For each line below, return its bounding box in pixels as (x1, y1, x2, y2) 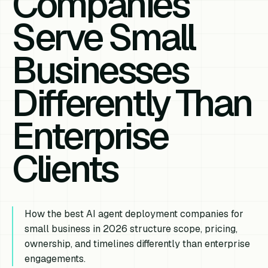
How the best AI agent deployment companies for (25, 208, 244, 221)
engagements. (25, 252, 86, 266)
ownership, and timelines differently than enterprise (25, 237, 251, 251)
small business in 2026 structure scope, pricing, (25, 223, 238, 236)
